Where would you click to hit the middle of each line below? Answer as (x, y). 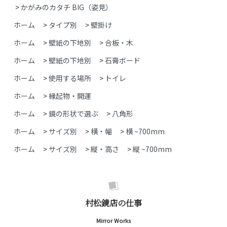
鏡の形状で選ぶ (74, 113)
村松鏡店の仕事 (113, 203)
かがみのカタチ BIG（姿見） (67, 7)
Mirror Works (113, 220)
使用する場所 (70, 78)
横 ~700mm (145, 131)
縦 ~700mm (153, 149)
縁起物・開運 (70, 96)
